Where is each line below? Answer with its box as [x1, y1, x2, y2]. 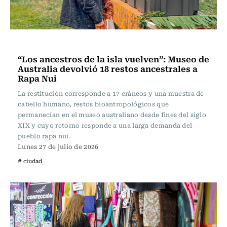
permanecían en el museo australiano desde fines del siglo [18, 110, 207, 119]
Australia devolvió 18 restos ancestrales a [18, 62, 198, 75]
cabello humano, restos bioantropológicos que [18, 99, 169, 108]
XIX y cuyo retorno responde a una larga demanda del [18, 121, 193, 130]
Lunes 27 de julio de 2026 [18, 142, 99, 151]
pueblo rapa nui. [18, 131, 70, 140]
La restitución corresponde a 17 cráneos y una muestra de [18, 89, 204, 98]
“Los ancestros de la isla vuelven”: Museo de [18, 52, 209, 65]
